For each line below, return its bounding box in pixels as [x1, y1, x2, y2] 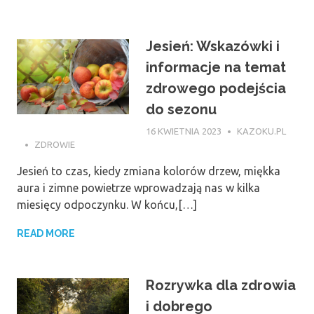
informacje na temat [146, 59, 286, 76]
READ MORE [17, 228, 75, 240]
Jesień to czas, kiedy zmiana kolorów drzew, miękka [17, 165, 280, 178]
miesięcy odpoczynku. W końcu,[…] [17, 198, 197, 212]
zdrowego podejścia [146, 80, 286, 97]
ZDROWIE [34, 139, 75, 149]
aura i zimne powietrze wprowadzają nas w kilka [17, 182, 260, 195]
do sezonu [146, 101, 217, 118]
